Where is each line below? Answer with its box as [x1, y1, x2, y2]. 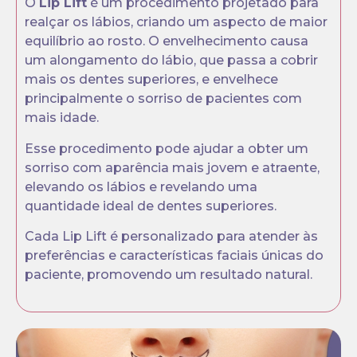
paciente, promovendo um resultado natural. [25, 267, 312, 283]
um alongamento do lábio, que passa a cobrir [25, 53, 318, 69]
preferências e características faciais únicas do [25, 248, 324, 264]
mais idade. [25, 110, 99, 126]
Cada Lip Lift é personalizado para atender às [25, 229, 318, 245]
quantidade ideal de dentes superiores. [25, 198, 277, 214]
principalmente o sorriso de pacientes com [25, 91, 302, 107]
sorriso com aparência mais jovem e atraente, [25, 159, 320, 175]
